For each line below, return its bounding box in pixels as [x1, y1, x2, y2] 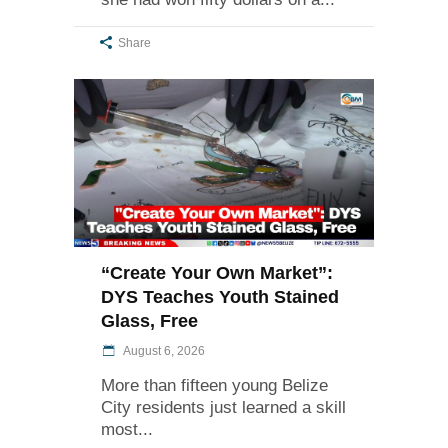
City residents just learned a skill [101, 397, 346, 417]
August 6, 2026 [121, 343, 205, 358]
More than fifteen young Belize [101, 375, 328, 395]
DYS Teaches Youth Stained [101, 286, 339, 307]
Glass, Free [101, 310, 203, 331]
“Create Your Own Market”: [101, 262, 333, 283]
